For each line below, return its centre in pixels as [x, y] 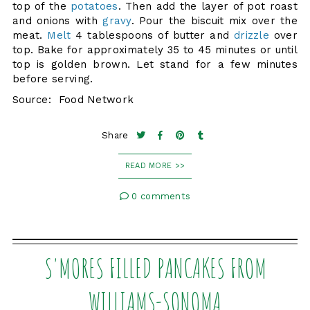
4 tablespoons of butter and [152, 35]
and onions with [57, 20]
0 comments [160, 196]
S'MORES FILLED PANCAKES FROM [155, 267]
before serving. [53, 79]
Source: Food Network [73, 99]
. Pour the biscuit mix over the [215, 20]
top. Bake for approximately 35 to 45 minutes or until [155, 49]
